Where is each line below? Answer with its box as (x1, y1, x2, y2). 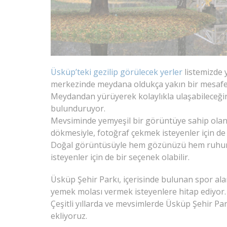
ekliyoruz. (50, 210, 87, 221)
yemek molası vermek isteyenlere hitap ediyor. (50, 186, 226, 197)
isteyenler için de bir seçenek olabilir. (50, 152, 190, 163)
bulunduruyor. (50, 103, 105, 114)
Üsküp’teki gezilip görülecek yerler (50, 66, 182, 78)
